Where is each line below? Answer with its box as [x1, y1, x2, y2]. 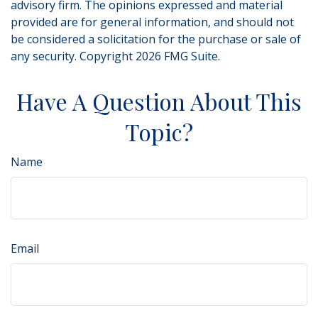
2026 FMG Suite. [136, 48, 220, 64]
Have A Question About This [16, 86, 302, 116]
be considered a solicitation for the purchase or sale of [11, 31, 301, 47]
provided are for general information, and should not [11, 14, 294, 30]
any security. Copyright [11, 48, 136, 64]
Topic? [125, 116, 193, 147]
